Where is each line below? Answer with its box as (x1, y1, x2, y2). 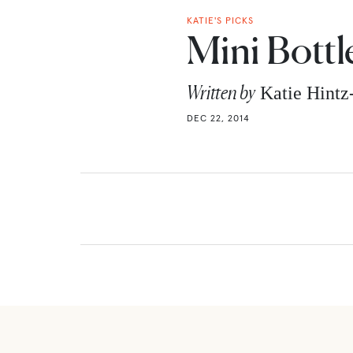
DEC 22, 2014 (187, 111, 250, 124)
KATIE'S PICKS (187, 13, 254, 26)
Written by (187, 80, 255, 104)
